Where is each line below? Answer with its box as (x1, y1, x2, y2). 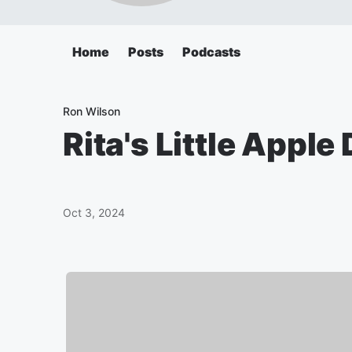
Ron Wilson (63, 104, 120, 118)
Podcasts (182, 44, 240, 60)
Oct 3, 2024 (63, 206, 125, 219)
